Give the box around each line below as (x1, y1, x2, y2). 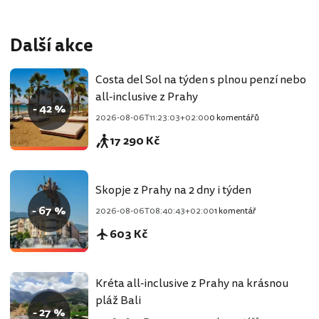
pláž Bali (95, 292, 141, 310)
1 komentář (214, 205, 256, 218)
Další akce (10, 33, 93, 58)
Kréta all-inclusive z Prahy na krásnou (95, 275, 288, 293)
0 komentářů (209, 112, 259, 125)
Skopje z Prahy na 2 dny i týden (95, 182, 251, 199)
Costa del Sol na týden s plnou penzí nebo (95, 71, 306, 89)
